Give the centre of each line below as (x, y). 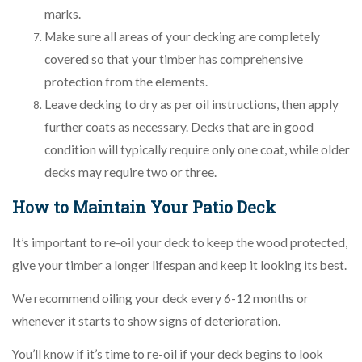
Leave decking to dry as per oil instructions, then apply (192, 104)
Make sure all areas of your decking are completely (182, 36)
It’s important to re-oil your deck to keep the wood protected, (180, 242)
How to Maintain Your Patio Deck (146, 207)
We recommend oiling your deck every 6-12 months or (160, 298)
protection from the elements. (126, 81)
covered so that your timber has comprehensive (174, 59)
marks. (63, 13)
